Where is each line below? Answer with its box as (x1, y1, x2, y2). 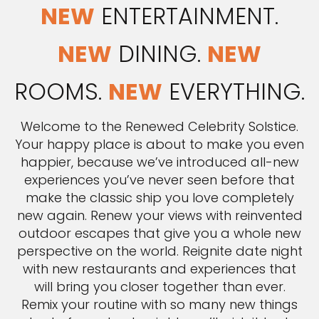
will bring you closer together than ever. (33, 278, 286, 296)
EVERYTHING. (162, 75, 305, 108)
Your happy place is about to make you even (15, 135, 304, 154)
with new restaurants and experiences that (23, 260, 296, 278)
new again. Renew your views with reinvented (16, 206, 303, 225)
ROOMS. (14, 75, 108, 108)
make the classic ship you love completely (25, 189, 294, 207)
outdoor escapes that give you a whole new (18, 224, 301, 243)
